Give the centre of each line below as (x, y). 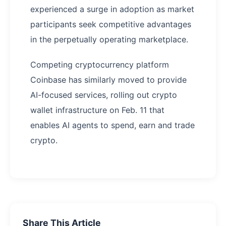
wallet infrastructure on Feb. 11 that (97, 110)
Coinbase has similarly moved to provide (108, 79)
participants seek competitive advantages (111, 24)
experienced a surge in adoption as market (112, 9)
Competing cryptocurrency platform (100, 64)
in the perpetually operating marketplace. (109, 39)
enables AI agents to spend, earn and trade (112, 125)
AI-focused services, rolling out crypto (104, 95)
